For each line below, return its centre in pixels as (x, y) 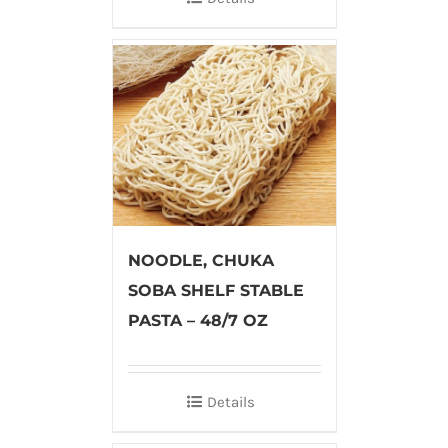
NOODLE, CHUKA (200, 261)
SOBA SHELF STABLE (215, 291)
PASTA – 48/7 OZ (197, 321)
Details (231, 402)
